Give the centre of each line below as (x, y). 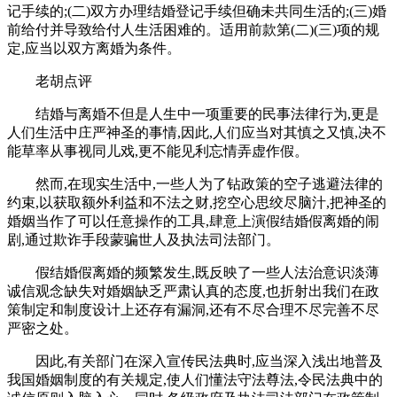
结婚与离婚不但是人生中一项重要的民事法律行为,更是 (207, 113)
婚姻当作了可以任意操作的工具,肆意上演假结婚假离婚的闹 (193, 221)
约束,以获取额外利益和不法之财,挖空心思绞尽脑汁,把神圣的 (197, 202)
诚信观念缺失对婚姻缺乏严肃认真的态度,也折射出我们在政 (193, 291)
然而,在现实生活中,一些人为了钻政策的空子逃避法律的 (209, 183)
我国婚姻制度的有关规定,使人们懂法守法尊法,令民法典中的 (195, 379)
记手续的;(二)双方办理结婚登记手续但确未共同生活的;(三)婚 (197, 11)
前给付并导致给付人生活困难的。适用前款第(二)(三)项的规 (193, 29)
